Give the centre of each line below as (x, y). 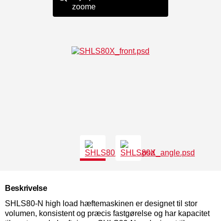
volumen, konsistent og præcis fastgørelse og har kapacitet (107, 213)
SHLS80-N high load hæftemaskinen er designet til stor (101, 203)
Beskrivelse (26, 188)
